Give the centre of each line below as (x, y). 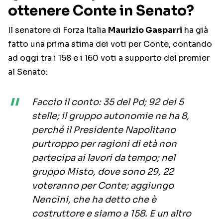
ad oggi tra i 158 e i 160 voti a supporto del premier (109, 58)
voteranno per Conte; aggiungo (103, 186)
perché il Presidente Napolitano (104, 130)
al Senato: (28, 72)
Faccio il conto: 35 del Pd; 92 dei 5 (108, 102)
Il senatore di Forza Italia (58, 30)
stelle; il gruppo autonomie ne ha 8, (111, 116)
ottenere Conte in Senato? (101, 11)
